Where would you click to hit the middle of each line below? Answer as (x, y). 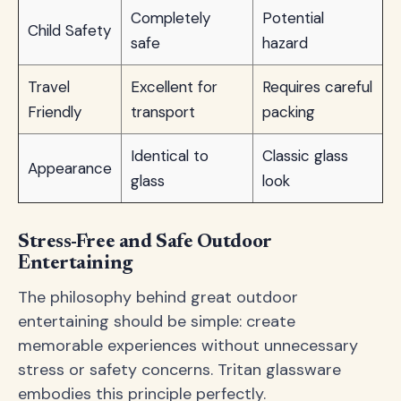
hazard (285, 43)
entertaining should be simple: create (157, 321)
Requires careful (317, 87)
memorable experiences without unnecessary (188, 346)
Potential (293, 18)
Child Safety (69, 30)
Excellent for (174, 87)
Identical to (170, 156)
